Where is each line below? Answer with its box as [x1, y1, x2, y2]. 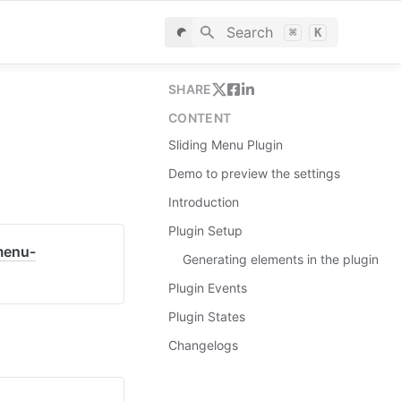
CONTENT [168, 110, 232, 125]
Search [226, 23, 273, 41]
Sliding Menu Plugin [168, 137, 283, 152]
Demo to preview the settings [168, 166, 340, 181]
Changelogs [168, 337, 238, 353]
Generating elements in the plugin [183, 252, 379, 267]
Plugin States [168, 309, 245, 324]
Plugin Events [168, 280, 247, 295]
